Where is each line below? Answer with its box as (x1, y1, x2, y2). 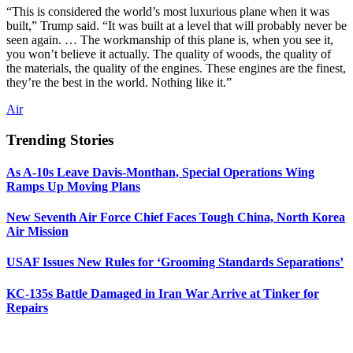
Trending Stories (6, 131, 113, 148)
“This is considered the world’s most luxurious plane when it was (6, 4, 329, 18)
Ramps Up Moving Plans (6, 179, 140, 193)
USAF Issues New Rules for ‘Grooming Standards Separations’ (6, 255, 344, 269)
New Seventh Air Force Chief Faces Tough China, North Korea (6, 210, 345, 225)
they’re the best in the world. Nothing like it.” (6, 75, 232, 89)
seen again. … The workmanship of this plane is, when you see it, (6, 32, 333, 46)
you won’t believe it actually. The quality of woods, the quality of (6, 46, 331, 61)
